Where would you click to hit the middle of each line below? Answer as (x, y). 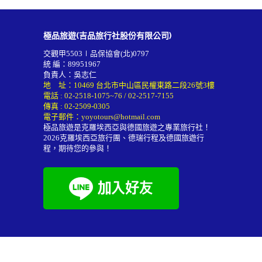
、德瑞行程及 (143, 137)
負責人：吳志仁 (70, 74)
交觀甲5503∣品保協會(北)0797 (96, 53)
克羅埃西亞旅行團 (90, 137)
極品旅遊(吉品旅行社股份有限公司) (107, 35)
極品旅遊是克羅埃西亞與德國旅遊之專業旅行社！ (127, 127)
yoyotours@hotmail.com (121, 116)
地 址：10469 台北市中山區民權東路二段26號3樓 (129, 85)
